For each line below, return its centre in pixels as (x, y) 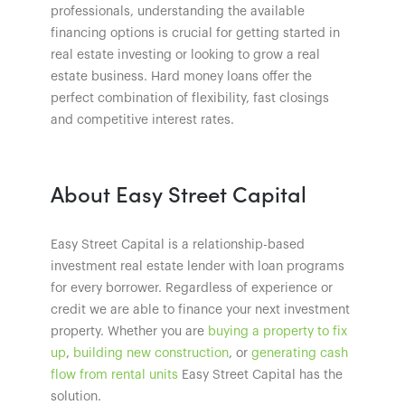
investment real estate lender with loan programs (198, 266)
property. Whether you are (129, 331)
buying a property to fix (278, 331)
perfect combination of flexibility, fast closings (190, 98)
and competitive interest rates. (142, 120)
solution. (76, 396)
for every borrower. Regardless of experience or (192, 288)
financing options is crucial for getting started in (195, 33)
